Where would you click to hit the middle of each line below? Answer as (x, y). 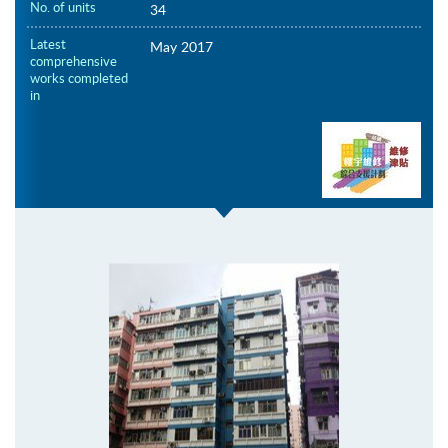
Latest (48, 44)
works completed (79, 78)
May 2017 (181, 47)
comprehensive (73, 61)
